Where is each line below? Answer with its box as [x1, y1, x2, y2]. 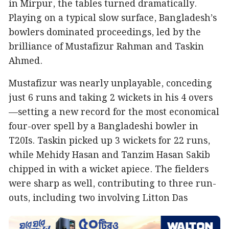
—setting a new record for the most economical [9, 105, 219, 120]
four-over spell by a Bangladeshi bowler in [9, 119, 198, 134]
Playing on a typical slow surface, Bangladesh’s [9, 11, 217, 26]
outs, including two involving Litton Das [9, 191, 188, 205]
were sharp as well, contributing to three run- [9, 176, 216, 191]
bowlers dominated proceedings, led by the [9, 25, 201, 40]
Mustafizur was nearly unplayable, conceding [9, 76, 212, 91]
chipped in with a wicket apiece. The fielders [9, 162, 209, 177]
